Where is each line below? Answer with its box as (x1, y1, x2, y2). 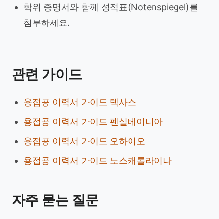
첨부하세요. (23, 18, 70, 28)
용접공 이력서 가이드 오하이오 (23, 136, 145, 146)
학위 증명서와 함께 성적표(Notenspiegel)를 (23, 2, 198, 12)
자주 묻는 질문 (12, 192, 99, 208)
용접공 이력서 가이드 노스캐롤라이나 (23, 155, 172, 166)
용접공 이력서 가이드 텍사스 (23, 97, 136, 107)
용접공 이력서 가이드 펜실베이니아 (23, 116, 163, 127)
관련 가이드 (12, 66, 82, 83)
